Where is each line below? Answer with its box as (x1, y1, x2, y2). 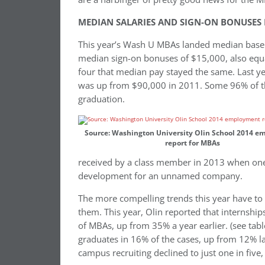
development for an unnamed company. (78, 170, 243, 182)
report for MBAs (164, 138, 220, 147)
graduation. (78, 93, 125, 105)
